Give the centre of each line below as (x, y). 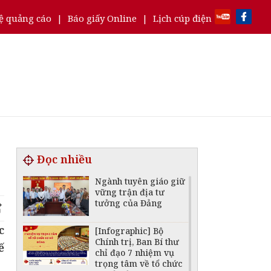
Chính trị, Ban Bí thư (137, 241)
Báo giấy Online (102, 18)
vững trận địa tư (130, 192)
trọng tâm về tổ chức (139, 263)
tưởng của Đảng (129, 203)
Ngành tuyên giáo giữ (140, 181)
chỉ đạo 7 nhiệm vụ (135, 252)
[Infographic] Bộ (129, 230)
